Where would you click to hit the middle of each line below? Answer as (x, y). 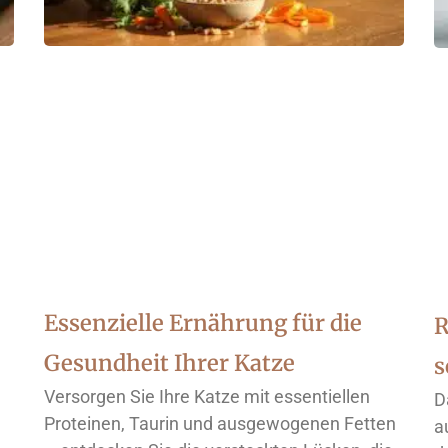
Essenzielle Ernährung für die (203, 323)
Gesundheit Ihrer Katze (169, 363)
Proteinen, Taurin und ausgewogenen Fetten (220, 424)
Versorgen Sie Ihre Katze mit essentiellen (207, 397)
